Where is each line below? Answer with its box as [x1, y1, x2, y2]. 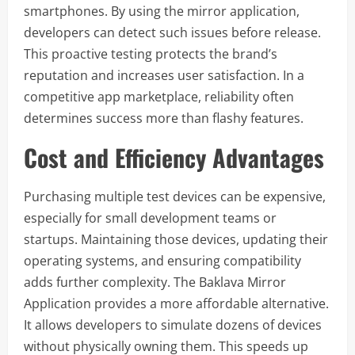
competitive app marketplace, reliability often [24, 88, 294, 105]
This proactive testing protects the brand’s [24, 45, 277, 63]
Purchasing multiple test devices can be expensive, [24, 188, 326, 205]
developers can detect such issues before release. [24, 24, 321, 41]
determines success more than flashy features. [24, 109, 303, 127]
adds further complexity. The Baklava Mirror [24, 273, 286, 291]
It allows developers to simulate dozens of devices [24, 316, 322, 334]
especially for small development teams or [24, 209, 277, 227]
